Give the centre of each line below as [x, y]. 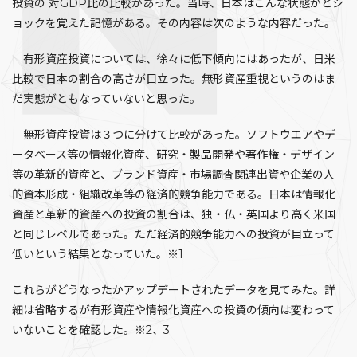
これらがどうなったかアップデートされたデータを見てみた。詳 [174, 290]
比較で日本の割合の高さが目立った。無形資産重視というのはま [174, 79]
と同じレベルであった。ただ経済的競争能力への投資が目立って [173, 234]
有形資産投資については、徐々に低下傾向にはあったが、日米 [174, 59]
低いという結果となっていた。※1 [98, 254]
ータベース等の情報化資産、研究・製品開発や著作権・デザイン [173, 155]
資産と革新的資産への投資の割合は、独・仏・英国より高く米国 [174, 214]
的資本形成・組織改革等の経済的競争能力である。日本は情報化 [174, 194]
